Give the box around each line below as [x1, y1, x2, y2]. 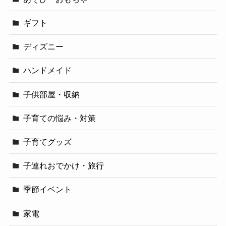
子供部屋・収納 [23, 89, 80, 99]
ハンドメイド [23, 66, 72, 75]
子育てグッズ [23, 137, 72, 146]
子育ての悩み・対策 [23, 113, 96, 123]
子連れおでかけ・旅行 [23, 161, 104, 171]
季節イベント [23, 185, 72, 194]
